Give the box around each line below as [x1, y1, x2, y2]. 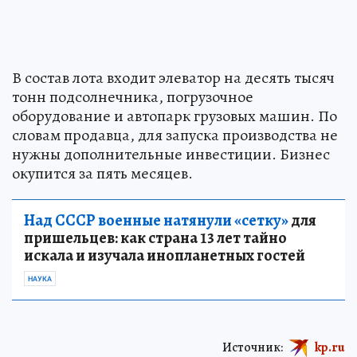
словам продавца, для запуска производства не [12, 124, 338, 147]
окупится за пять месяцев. [12, 163, 193, 185]
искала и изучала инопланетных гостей [24, 245, 305, 267]
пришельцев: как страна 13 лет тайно [24, 227, 287, 249]
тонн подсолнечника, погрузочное [12, 86, 253, 108]
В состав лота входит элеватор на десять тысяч [12, 67, 335, 89]
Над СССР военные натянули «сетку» [24, 210, 288, 232]
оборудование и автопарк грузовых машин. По [12, 105, 337, 127]
